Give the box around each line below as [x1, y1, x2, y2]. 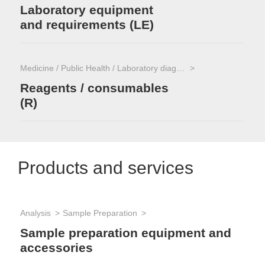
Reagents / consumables [20, 80, 169, 95]
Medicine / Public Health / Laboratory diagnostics [176, 63, 185, 73]
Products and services [18, 158, 193, 177]
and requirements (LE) [20, 18, 154, 31]
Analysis [20, 208, 51, 218]
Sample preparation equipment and [20, 225, 231, 240]
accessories [20, 241, 93, 254]
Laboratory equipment [20, 2, 153, 17]
